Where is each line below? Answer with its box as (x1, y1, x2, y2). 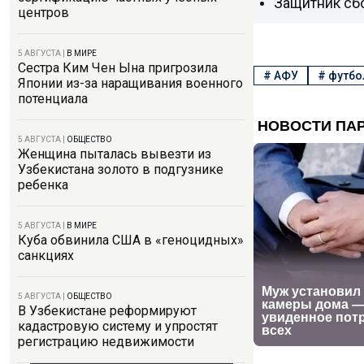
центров (18, 5, 69, 20)
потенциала (18, 91, 88, 106)
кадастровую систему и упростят (18, 318, 218, 334)
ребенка (18, 177, 68, 193)
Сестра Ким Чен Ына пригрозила (18, 60, 218, 76)
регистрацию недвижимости (18, 334, 194, 349)
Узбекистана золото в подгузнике (18, 162, 223, 177)
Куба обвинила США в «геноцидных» (18, 232, 244, 248)
